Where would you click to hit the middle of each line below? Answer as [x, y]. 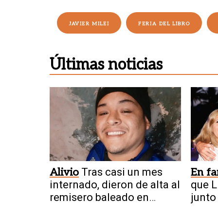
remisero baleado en [99, 197]
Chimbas [71, 210]
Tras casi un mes [122, 172]
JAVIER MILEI [89, 24]
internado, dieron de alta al [115, 184]
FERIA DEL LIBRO [164, 24]
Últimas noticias [106, 64]
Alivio [64, 172]
